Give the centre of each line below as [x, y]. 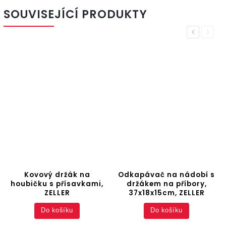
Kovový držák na [57, 175]
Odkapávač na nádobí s [166, 175]
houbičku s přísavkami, [57, 184]
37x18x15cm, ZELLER [166, 193]
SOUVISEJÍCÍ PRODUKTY [75, 14]
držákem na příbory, [166, 184]
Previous [203, 32]
